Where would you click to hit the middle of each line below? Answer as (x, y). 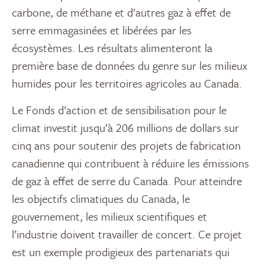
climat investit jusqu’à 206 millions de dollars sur (125, 128)
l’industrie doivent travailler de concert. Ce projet (127, 234)
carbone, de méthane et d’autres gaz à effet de (121, 12)
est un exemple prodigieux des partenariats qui (121, 252)
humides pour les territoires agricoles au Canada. (127, 83)
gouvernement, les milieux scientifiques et (109, 216)
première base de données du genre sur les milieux (130, 66)
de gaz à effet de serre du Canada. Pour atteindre (127, 181)
